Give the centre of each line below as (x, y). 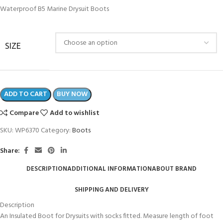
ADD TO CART (26, 95)
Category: (56, 131)
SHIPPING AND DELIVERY (111, 190)
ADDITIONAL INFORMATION (110, 169)
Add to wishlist (75, 113)
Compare (24, 113)
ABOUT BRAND (174, 169)
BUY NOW (72, 95)
